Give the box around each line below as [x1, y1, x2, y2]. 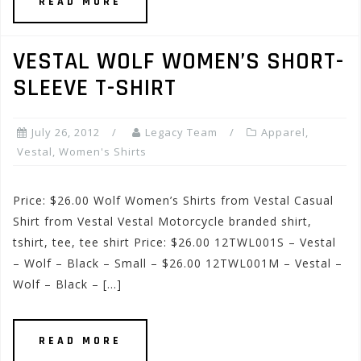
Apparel [261, 125, 305, 139]
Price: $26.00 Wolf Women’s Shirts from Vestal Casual [13, 193, 334, 208]
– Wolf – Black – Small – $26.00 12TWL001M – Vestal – [13, 255, 342, 271]
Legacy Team [145, 125, 218, 139]
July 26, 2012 [31, 125, 100, 139]
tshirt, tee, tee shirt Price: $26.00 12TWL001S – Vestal [13, 234, 336, 250]
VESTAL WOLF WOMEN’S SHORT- [13, 46, 344, 77]
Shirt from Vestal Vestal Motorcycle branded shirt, [13, 214, 312, 229]
